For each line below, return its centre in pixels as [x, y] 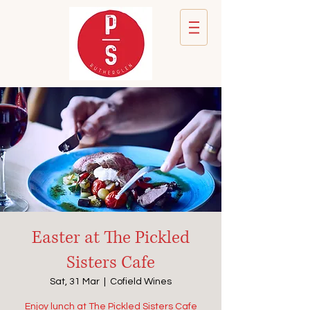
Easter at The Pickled [111, 238]
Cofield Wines [141, 282]
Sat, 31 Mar [75, 282]
